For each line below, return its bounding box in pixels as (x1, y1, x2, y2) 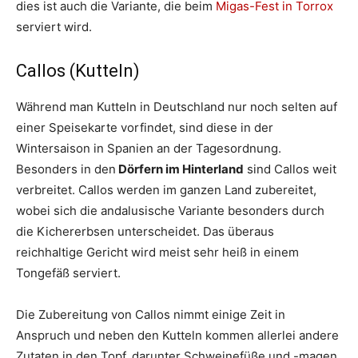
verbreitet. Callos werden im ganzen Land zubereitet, (16, 182, 316, 198)
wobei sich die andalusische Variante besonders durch (16, 203, 324, 219)
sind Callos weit (244, 161, 336, 177)
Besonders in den (16, 161, 116, 177)
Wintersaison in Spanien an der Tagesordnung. (16, 141, 281, 157)
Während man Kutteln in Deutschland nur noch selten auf (16, 99, 337, 115)
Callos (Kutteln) (16, 61, 140, 82)
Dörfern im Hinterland (116, 161, 244, 177)
